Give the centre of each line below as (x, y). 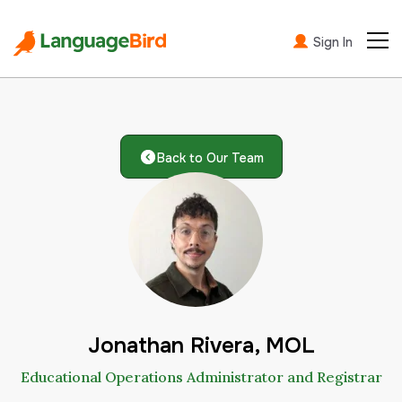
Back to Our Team (210, 158)
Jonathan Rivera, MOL (201, 345)
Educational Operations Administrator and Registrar (201, 377)
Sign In (331, 42)
